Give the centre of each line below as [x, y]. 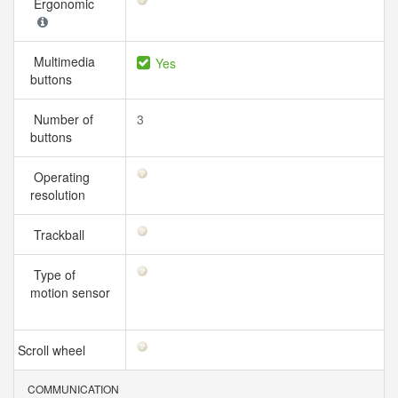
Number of [62, 119]
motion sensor [70, 292]
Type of [53, 275]
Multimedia [63, 61]
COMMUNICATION [72, 389]
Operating [60, 177]
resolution [61, 195]
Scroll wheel [53, 350]
